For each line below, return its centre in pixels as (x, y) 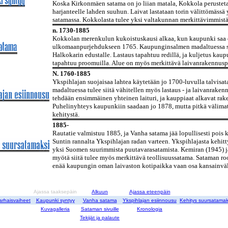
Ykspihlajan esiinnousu (150, 200)
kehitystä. (66, 114)
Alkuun (100, 192)
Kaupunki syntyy (55, 200)
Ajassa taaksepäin (55, 192)
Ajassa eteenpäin (150, 192)
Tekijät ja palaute (100, 218)
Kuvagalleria (55, 209)
